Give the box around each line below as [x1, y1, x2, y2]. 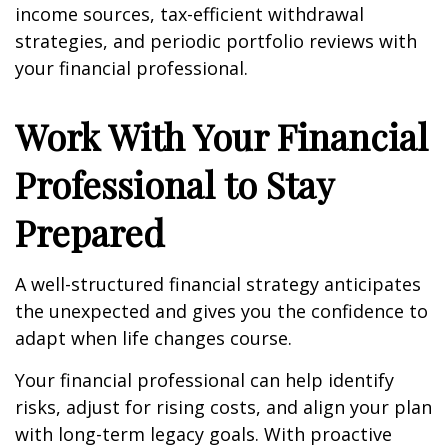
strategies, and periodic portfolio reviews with [15, 29, 417, 53]
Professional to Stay [15, 160, 333, 208]
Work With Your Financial [15, 112, 428, 160]
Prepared [15, 208, 165, 256]
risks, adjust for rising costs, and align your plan [15, 395, 432, 419]
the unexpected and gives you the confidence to [15, 299, 428, 323]
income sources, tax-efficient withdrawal [15, 2, 364, 26]
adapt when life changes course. [15, 326, 292, 350]
